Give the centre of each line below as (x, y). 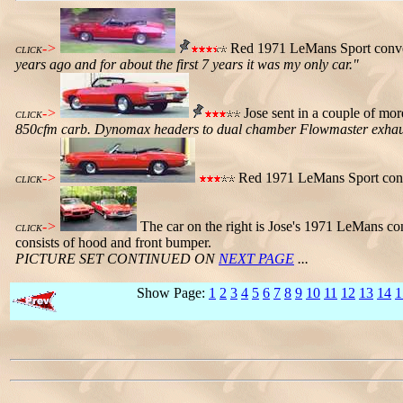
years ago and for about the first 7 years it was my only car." (187, 64)
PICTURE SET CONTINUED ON (117, 259)
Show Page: (173, 293)
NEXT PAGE (256, 259)
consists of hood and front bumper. (113, 242)
